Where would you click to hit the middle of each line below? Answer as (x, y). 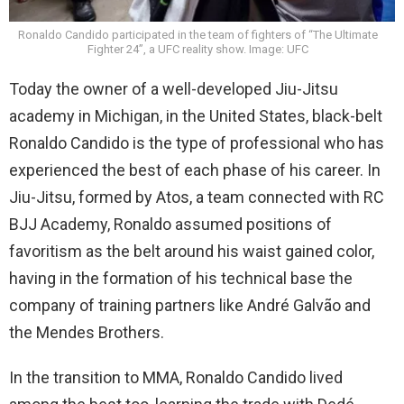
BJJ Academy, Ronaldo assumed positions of (170, 224)
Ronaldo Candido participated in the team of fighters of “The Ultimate (197, 34)
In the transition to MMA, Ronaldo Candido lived (176, 377)
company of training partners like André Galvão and (190, 305)
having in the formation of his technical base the (181, 278)
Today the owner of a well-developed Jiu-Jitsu (174, 88)
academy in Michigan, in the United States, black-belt (196, 115)
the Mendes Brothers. (87, 332)
